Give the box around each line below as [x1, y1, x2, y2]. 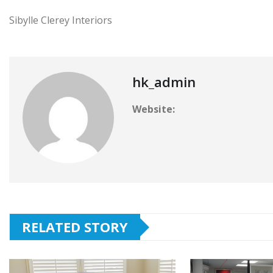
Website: [132, 102, 175, 116]
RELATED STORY [22, 218, 128, 236]
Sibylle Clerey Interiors [9, 13, 112, 27]
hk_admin [132, 73, 196, 91]
